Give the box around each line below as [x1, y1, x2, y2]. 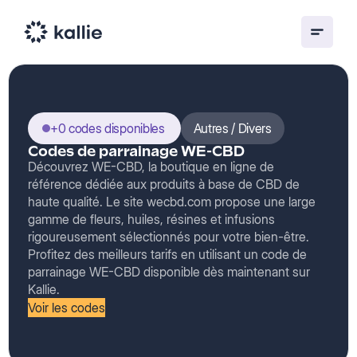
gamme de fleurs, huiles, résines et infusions [28, 211, 275, 227]
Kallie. [28, 281, 60, 297]
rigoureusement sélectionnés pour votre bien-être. [28, 229, 309, 245]
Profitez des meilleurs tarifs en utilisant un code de [28, 246, 307, 262]
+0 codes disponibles [50, 120, 165, 136]
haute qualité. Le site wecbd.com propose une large [28, 194, 316, 210]
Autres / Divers [193, 120, 272, 136]
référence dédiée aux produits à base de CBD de [28, 176, 300, 192]
